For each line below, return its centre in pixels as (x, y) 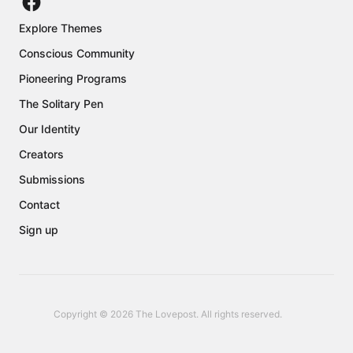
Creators (41, 154)
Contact (39, 205)
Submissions (52, 180)
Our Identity (50, 129)
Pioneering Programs (73, 79)
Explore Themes (61, 28)
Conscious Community (77, 54)
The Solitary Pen (61, 104)
